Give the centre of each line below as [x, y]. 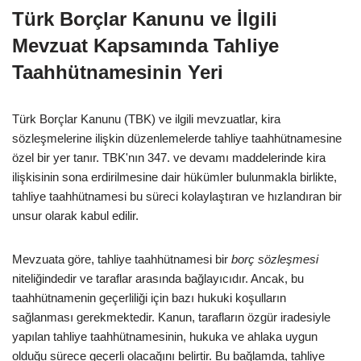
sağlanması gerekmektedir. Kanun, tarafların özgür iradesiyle [171, 317]
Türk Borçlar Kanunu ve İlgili [145, 19]
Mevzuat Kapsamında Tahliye [145, 45]
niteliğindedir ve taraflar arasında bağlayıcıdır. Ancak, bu [158, 278]
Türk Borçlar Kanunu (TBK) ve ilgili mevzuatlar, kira [146, 118]
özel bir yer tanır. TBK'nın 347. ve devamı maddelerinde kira [169, 157]
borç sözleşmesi [275, 259]
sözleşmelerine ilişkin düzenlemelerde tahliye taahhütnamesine [177, 138]
